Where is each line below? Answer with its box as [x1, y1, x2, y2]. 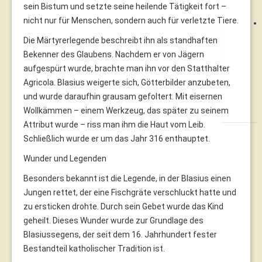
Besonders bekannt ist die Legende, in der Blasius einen [23, 173, 231, 183]
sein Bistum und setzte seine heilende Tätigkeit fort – [23, 1, 226, 11]
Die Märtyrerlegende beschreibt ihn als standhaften [23, 35, 218, 45]
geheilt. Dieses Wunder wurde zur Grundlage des [23, 215, 204, 225]
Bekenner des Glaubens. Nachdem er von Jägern [23, 49, 204, 59]
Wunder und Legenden [23, 153, 106, 163]
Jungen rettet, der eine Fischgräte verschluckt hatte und [23, 187, 236, 197]
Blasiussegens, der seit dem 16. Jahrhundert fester [23, 229, 217, 239]
